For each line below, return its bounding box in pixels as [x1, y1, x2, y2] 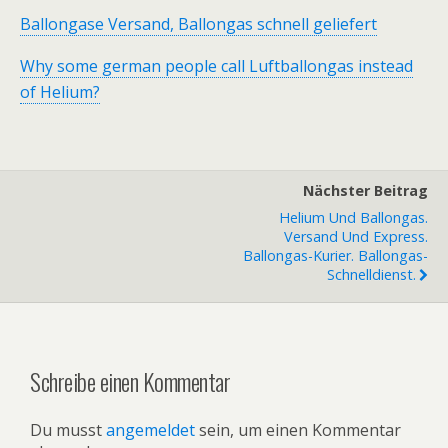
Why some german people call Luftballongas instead [20, 54, 413, 77]
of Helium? [20, 80, 100, 103]
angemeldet [106, 418, 195, 441]
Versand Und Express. [284, 226, 428, 246]
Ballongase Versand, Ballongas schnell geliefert [20, 12, 377, 35]
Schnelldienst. [327, 264, 416, 284]
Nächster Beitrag [303, 180, 428, 200]
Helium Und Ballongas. [279, 207, 428, 227]
